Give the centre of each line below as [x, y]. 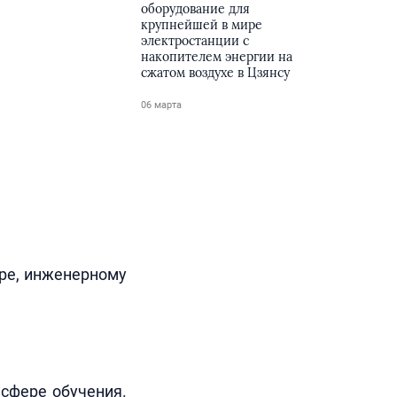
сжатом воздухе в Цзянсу [216, 73]
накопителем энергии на [217, 57]
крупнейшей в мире [202, 25]
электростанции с [195, 41]
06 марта [162, 105]
